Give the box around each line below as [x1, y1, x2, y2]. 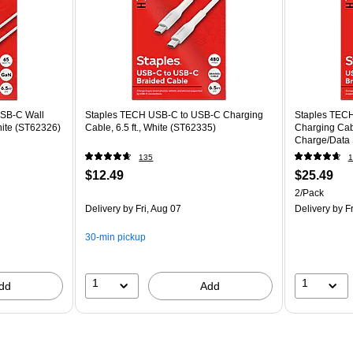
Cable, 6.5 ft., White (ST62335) [85, 121, 217, 133]
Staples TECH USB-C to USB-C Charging [85, 109, 264, 121]
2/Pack [294, 187, 324, 199]
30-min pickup [85, 231, 147, 243]
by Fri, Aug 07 [121, 203, 182, 214]
